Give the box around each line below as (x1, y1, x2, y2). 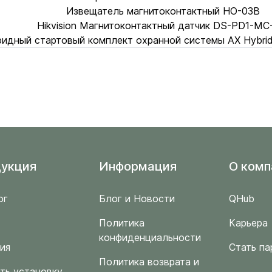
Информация (98, 159, 177, 174)
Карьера (228, 217, 268, 229)
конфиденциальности (98, 231, 201, 243)
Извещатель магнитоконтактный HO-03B (66, 5, 260, 17)
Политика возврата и (98, 256, 199, 268)
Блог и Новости (98, 192, 175, 205)
